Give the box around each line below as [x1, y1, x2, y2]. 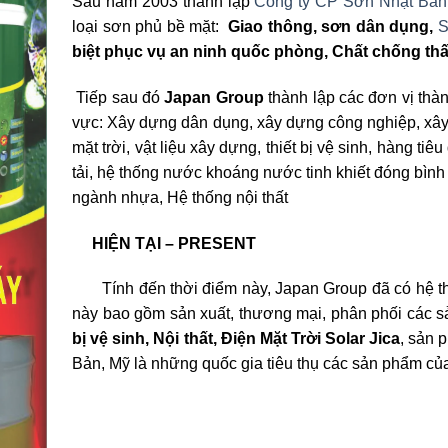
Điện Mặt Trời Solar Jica [220, 330, 401, 348]
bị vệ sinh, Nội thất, [72, 330, 217, 348]
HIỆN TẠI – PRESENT [92, 234, 256, 252]
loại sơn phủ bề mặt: [72, 18, 224, 36]
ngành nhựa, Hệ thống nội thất [72, 188, 288, 206]
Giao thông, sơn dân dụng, [223, 18, 433, 36]
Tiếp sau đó [76, 88, 161, 106]
